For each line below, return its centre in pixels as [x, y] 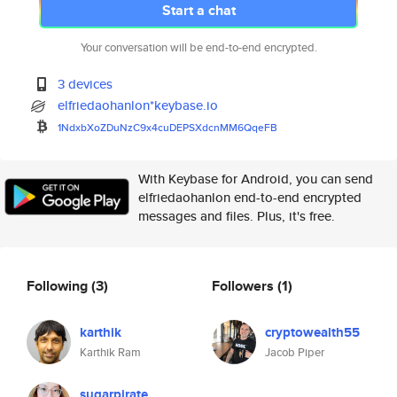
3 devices [86, 84]
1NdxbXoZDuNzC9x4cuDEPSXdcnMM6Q [155, 127]
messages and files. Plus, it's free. [237, 216]
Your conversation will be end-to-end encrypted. [198, 47]
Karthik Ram [110, 352]
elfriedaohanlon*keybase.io [138, 105]
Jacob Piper [295, 352]
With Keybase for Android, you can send [256, 179]
